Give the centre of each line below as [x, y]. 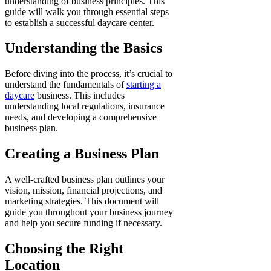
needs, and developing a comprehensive [81, 117]
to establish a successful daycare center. [80, 22]
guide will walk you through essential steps [87, 11]
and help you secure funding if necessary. [83, 223]
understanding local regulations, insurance [85, 106]
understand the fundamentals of [66, 85]
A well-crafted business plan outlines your [85, 180]
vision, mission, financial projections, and [83, 191]
